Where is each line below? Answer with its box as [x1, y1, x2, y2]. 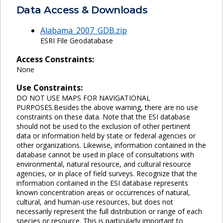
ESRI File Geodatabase [40, 35, 113, 45]
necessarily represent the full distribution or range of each [16, 206, 202, 216]
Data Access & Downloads [16, 3, 148, 16]
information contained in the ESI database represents [16, 178, 188, 188]
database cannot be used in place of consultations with [16, 149, 194, 159]
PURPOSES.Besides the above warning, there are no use [16, 102, 198, 112]
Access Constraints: [16, 53, 94, 65]
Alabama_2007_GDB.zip [40, 24, 127, 36]
